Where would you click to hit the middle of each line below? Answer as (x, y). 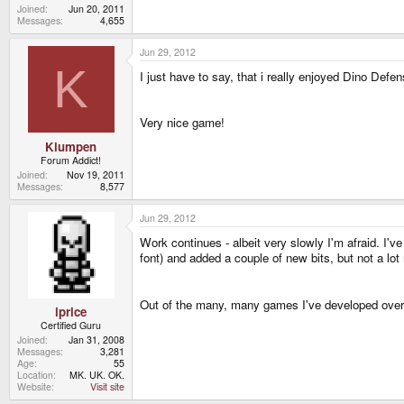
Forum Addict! (71, 160)
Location (35, 375)
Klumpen (71, 146)
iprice (71, 312)
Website (34, 387)
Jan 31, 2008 (96, 340)
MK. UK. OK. (97, 375)
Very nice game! (182, 122)
